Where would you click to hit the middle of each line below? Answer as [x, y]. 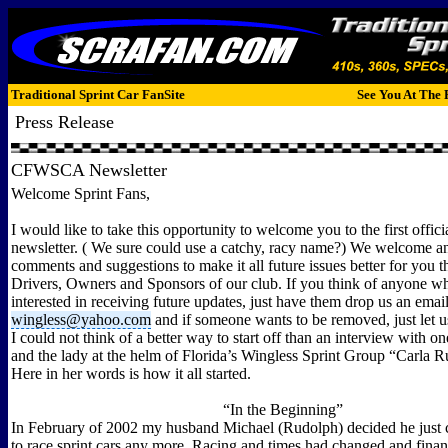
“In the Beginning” [282, 409]
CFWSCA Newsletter [89, 170]
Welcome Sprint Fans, [80, 193]
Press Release [64, 122]
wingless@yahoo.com [81, 319]
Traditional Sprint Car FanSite [98, 94]
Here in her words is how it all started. [131, 373]
